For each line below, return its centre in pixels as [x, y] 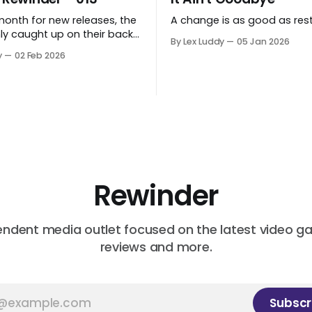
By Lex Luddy [198, 41]
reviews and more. [156, 247]
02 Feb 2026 [40, 55]
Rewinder [156, 196]
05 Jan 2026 [263, 41]
